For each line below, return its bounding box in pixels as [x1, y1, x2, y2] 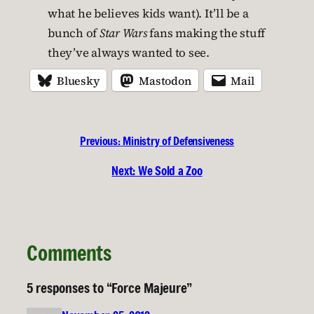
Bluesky [57, 72, 100, 88]
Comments [27, 240, 112, 266]
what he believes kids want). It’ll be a [48, 6, 249, 22]
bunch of [48, 25, 100, 41]
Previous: [79, 133, 121, 149]
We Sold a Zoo [137, 163, 203, 179]
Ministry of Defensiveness [123, 133, 235, 149]
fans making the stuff [146, 25, 265, 41]
